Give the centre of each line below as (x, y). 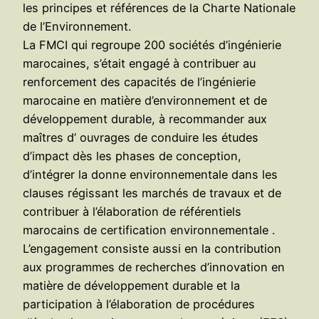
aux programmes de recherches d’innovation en (154, 267)
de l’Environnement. (77, 26)
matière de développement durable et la (131, 285)
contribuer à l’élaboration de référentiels (132, 211)
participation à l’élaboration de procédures (139, 304)
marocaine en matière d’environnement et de (145, 100)
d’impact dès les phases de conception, (132, 156)
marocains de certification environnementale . (149, 230)
